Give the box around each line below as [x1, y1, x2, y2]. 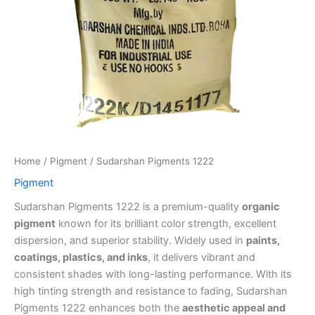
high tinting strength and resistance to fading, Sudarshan [14, 284, 288, 297]
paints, [246, 233, 280, 247]
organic [242, 200, 280, 213]
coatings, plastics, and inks [14, 250, 148, 264]
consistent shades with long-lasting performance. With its [14, 267, 292, 281]
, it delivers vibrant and [148, 250, 255, 264]
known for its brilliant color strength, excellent [56, 217, 276, 230]
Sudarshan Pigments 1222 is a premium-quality [14, 200, 242, 213]
